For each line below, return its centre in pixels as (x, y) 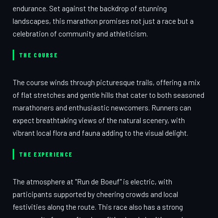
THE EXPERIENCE (46, 154)
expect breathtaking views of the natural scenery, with (99, 120)
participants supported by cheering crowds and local (95, 194)
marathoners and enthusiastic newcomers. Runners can (102, 108)
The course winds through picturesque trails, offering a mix (106, 82)
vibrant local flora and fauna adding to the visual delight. (100, 133)
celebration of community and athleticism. (80, 34)
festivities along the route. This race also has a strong (98, 207)
